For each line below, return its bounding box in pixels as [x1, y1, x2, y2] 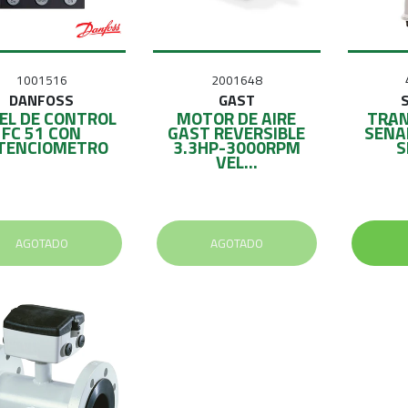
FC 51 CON [2, 118, 82, 146]
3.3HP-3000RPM [172, 133, 301, 160]
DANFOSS [9, 88, 75, 111]
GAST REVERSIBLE [168, 118, 306, 146]
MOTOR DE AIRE [177, 104, 297, 131]
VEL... [215, 148, 258, 175]
